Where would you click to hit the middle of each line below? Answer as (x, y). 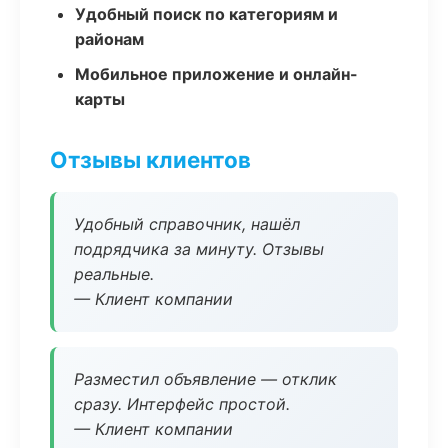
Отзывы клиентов (150, 159)
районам (109, 39)
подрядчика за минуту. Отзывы (199, 249)
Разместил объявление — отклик (205, 379)
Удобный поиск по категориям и (206, 14)
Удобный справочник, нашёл (187, 224)
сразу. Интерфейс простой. (182, 404)
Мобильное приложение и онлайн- (216, 74)
